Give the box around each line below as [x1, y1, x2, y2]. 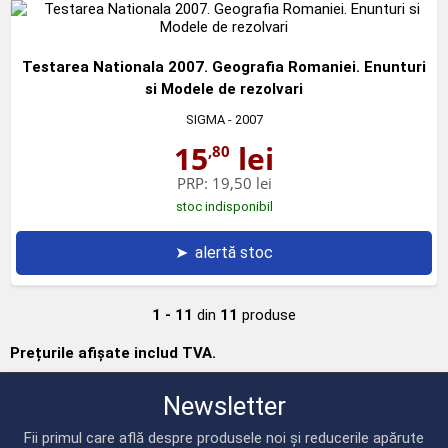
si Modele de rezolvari [145, 79, 303, 98]
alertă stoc [195, 242, 273, 262]
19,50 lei [211, 172, 272, 193]
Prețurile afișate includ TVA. [10, 343, 216, 362]
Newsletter [162, 390, 286, 421]
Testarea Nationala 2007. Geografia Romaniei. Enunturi [22, 57, 426, 76]
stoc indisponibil [175, 198, 273, 214]
